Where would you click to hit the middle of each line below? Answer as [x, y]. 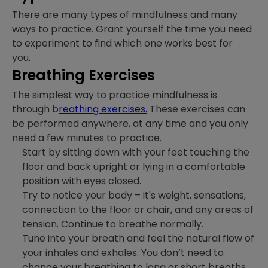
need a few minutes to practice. [89, 138]
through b [35, 109]
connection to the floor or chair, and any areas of [138, 210]
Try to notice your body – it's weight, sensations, [134, 195]
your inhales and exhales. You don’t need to [123, 253]
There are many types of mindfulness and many [125, 15]
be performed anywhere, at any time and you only [130, 124]
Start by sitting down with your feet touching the [136, 152]
